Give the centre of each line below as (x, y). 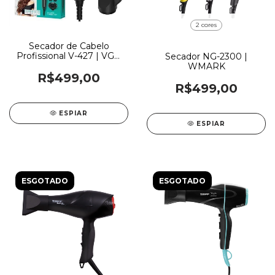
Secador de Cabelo (69, 46)
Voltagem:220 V (69, 65)
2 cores (206, 25)
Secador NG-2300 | (206, 56)
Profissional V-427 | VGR (69, 56)
